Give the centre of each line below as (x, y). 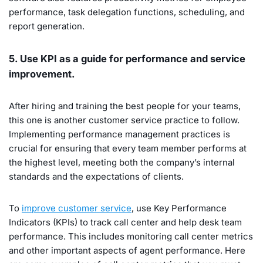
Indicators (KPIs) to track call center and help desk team (125, 222)
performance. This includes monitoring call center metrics (131, 236)
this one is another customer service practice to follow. (124, 120)
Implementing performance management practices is (119, 134)
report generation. (48, 26)
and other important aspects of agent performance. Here (127, 250)
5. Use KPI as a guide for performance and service (127, 58)
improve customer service (77, 208)
